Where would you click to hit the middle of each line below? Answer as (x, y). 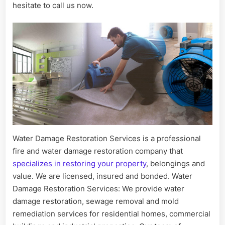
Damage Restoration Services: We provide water (98, 189)
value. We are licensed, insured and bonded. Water (102, 176)
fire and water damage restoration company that (98, 151)
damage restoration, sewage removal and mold (96, 201)
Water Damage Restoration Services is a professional (107, 139)
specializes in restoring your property (79, 164)
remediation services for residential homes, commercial (111, 214)
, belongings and (176, 164)
